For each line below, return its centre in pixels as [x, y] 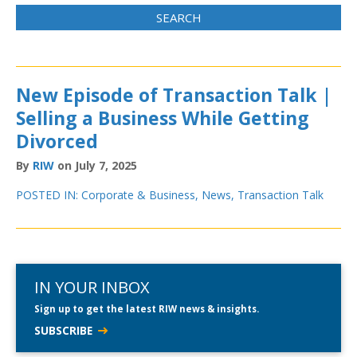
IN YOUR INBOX [92, 287]
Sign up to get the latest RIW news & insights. [147, 308]
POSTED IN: [49, 194]
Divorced [57, 141]
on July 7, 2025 [96, 165]
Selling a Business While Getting [163, 118]
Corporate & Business [138, 194]
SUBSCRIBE [63, 330]
